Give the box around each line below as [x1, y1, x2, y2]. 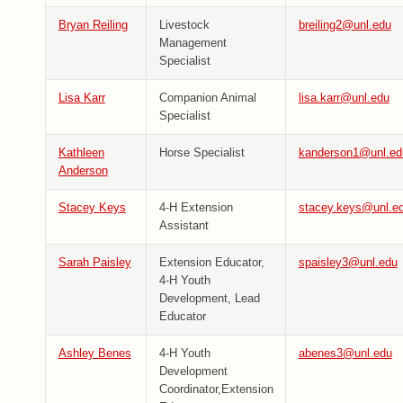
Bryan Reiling [58, 18, 128, 32]
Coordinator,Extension [158, 382, 273, 397]
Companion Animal [158, 91, 256, 105]
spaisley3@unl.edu [298, 255, 398, 270]
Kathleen [58, 146, 104, 160]
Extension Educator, [158, 255, 264, 270]
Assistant [158, 219, 209, 233]
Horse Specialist [158, 146, 245, 160]
